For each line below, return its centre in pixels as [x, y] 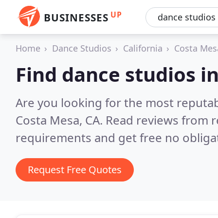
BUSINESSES [76, 18]
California [143, 48]
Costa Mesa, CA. [61, 120]
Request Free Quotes [75, 170]
